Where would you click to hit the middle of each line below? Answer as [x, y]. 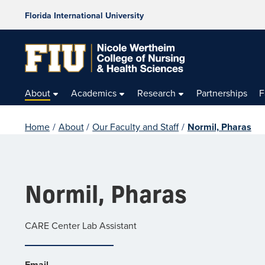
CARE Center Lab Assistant [81, 225]
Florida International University [84, 15]
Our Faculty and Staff [136, 126]
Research [157, 93]
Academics [94, 93]
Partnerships [222, 93]
